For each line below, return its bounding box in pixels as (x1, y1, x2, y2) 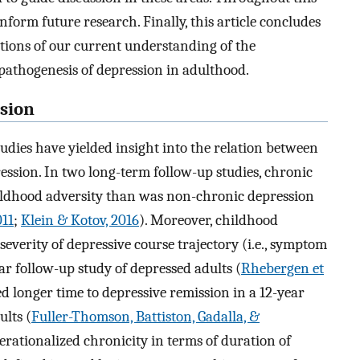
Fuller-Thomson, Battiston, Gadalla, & (31, 308, 260, 326)
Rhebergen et (241, 260, 324, 278)
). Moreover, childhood (139, 211, 278, 230)
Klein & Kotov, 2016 (21, 211, 139, 230)
